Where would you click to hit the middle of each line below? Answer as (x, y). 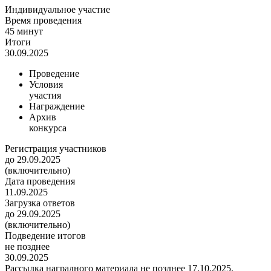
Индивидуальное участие (57, 10)
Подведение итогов (45, 236)
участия (45, 96)
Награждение (57, 106)
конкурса (48, 128)
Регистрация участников (56, 149)
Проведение (54, 74)
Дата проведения (40, 181)
